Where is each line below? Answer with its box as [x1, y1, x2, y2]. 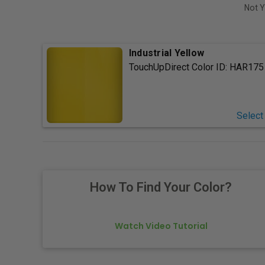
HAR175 [229, 62, 264, 73]
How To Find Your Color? [90, 180, 232, 195]
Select [236, 110, 263, 122]
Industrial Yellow [128, 47, 205, 59]
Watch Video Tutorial [114, 220, 208, 232]
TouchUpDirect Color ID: [128, 62, 230, 73]
